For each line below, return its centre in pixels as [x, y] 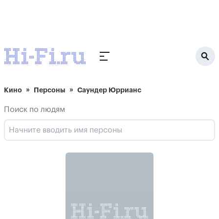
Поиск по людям [34, 109]
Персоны [50, 90]
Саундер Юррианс [109, 90]
